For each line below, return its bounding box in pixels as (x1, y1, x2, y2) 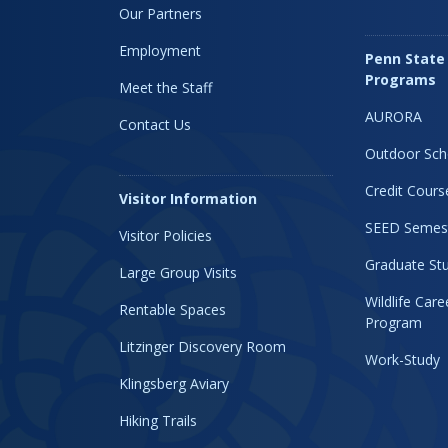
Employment (119, 40, 201, 60)
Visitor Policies (119, 225, 212, 245)
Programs (364, 69, 436, 89)
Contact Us (119, 114, 191, 134)
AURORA (364, 106, 422, 126)
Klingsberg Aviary (119, 373, 229, 393)
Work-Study (364, 349, 440, 369)
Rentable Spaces (119, 299, 226, 319)
